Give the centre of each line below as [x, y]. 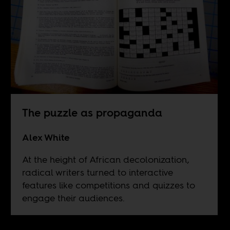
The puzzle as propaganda [92, 112]
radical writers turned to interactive [97, 172]
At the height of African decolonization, [106, 159]
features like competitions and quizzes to [108, 185]
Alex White [46, 137]
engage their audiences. [73, 198]
